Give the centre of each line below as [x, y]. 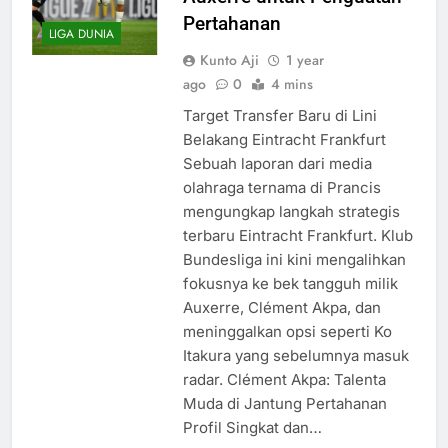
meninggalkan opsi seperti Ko [287, 331]
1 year [304, 59]
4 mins [291, 83]
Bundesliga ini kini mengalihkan [294, 259]
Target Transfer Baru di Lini [279, 115]
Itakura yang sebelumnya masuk [295, 355]
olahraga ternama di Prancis [281, 187]
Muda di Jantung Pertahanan [284, 403]
